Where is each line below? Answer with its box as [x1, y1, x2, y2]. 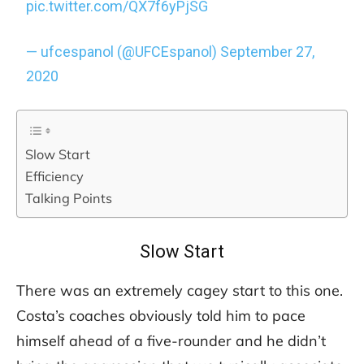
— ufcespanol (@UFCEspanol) [26, 43, 221, 61]
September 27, [220, 43, 315, 61]
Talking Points [25, 190, 112, 207]
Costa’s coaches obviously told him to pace [16, 306, 305, 326]
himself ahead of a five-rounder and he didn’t [16, 331, 326, 351]
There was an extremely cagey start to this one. [16, 281, 343, 301]
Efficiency [25, 168, 84, 185]
